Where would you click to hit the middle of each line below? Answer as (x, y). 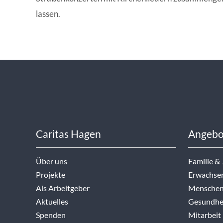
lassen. (48, 14)
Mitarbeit (205, 215)
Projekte (51, 175)
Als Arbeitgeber (63, 188)
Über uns (52, 162)
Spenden (51, 215)
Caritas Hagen (68, 134)
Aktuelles (52, 202)
